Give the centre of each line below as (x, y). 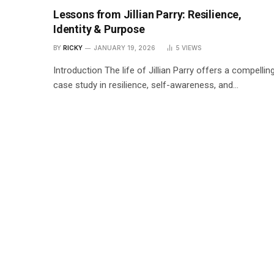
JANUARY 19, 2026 (124, 47)
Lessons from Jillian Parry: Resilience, (147, 14)
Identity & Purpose (99, 29)
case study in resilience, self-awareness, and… (146, 85)
